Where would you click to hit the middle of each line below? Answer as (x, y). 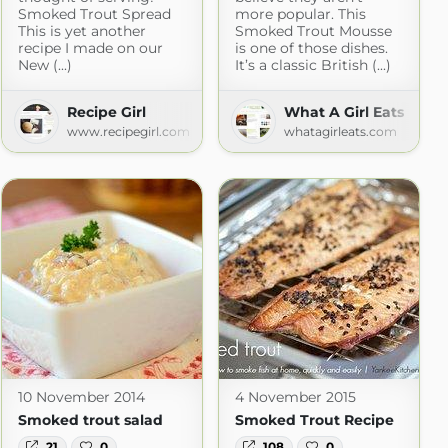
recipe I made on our (90, 47)
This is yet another (81, 30)
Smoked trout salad (90, 419)
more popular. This (300, 13)
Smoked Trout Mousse (313, 30)
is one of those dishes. (311, 47)
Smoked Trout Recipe (314, 419)
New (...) (44, 64)
